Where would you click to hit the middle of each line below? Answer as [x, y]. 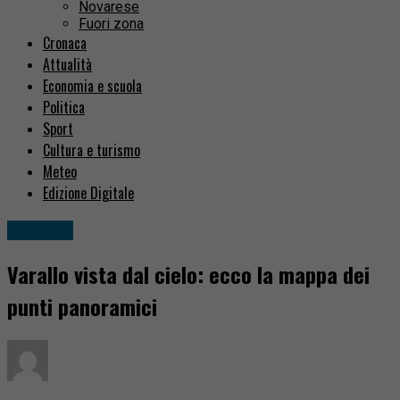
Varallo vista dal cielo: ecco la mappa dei [188, 275]
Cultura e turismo [92, 150]
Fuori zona [111, 24]
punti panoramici [82, 307]
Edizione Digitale [88, 193]
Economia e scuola [92, 86]
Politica [64, 108]
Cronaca [65, 43]
